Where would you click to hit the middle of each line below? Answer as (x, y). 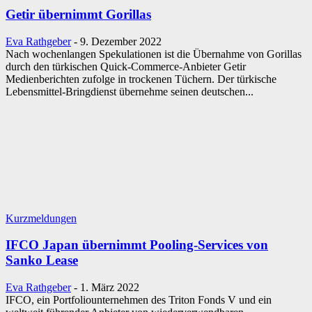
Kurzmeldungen (41, 218)
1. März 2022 (110, 288)
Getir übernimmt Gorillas (78, 14)
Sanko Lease (42, 260)
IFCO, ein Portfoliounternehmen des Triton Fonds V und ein (139, 300)
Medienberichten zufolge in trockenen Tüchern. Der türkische (141, 79)
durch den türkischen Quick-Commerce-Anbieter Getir (126, 66)
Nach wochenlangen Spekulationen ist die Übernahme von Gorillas (154, 54)
